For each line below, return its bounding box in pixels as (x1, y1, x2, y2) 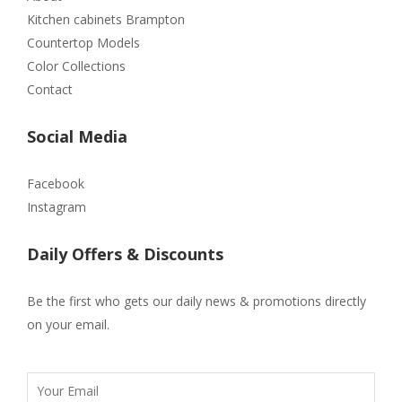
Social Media (27, 126, 127, 148)
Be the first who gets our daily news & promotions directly (27, 293, 366, 310)
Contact (27, 81, 73, 99)
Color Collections (27, 57, 126, 75)
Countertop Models (27, 34, 140, 52)
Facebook (27, 175, 84, 193)
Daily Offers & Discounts (27, 243, 223, 266)
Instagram (27, 198, 86, 216)
